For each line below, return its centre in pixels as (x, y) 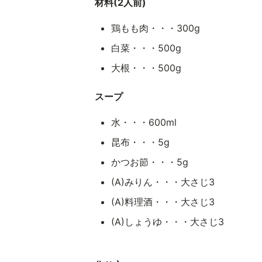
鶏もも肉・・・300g (155, 28)
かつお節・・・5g (149, 162)
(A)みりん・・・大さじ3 (163, 182)
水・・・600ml (144, 122)
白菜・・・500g (146, 48)
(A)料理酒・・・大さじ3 (163, 202)
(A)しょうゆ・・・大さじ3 (167, 222)
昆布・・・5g (140, 142)
